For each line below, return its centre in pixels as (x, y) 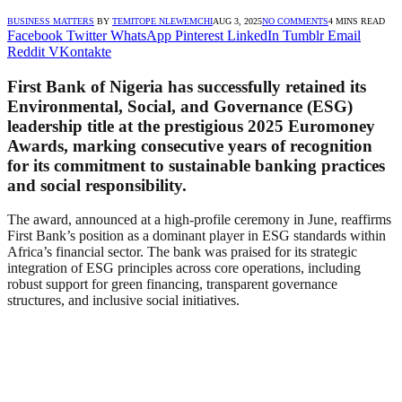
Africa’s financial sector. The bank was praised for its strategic (182, 252)
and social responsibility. (97, 185)
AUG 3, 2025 (237, 21)
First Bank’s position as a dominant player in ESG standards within (197, 236)
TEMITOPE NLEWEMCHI (162, 21)
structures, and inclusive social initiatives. (123, 301)
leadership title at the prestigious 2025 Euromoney (191, 126)
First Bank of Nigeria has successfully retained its (187, 86)
